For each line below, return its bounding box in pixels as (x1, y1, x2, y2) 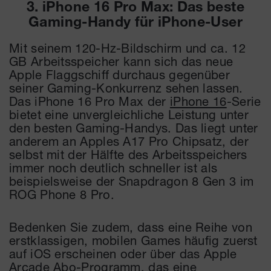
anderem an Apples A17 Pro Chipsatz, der (9, 134, 249, 149)
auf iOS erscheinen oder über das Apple (9, 246, 237, 261)
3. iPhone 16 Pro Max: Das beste (27, 1, 244, 16)
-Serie (226, 94, 261, 109)
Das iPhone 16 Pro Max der (9, 94, 170, 109)
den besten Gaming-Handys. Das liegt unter (9, 120, 258, 135)
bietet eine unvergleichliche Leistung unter (9, 107, 249, 122)
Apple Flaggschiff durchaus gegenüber (9, 67, 230, 82)
